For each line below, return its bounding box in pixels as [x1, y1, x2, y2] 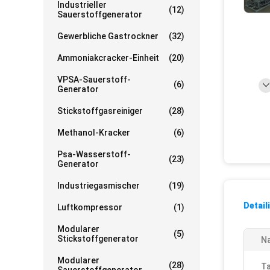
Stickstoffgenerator [57, 234, 139, 243]
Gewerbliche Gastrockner [57, 31, 159, 41]
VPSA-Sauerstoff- [57, 75, 131, 84]
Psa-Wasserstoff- [57, 149, 131, 159]
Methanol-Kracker [57, 128, 130, 137]
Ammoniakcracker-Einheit [57, 53, 159, 63]
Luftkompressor [57, 202, 122, 212]
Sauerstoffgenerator [57, 10, 142, 19]
